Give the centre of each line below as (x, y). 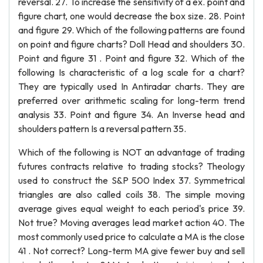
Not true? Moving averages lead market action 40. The (131, 222)
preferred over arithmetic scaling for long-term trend (131, 100)
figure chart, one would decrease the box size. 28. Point (131, 16)
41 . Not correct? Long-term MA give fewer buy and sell (131, 251)
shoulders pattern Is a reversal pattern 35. (102, 129)
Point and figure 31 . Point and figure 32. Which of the (131, 58)
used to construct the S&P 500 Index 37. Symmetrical (131, 180)
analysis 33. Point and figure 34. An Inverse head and (131, 114)
